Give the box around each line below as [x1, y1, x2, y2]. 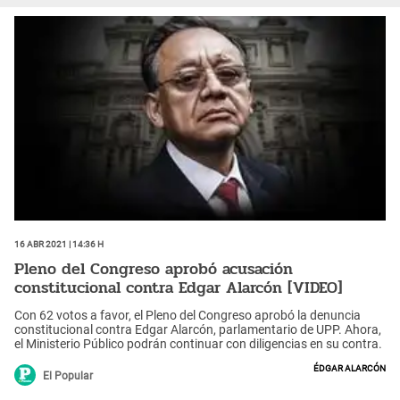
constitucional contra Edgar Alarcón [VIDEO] [14, 274, 343, 300]
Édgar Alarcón [313, 360, 386, 375]
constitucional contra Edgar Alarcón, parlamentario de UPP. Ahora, [14, 322, 381, 337]
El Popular [43, 370, 93, 383]
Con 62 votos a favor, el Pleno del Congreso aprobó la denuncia [14, 308, 361, 323]
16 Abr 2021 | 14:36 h [14, 235, 104, 250]
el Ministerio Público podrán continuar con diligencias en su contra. [14, 337, 382, 352]
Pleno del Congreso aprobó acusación [14, 255, 293, 281]
